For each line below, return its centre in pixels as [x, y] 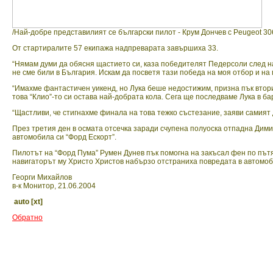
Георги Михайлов [42, 178]
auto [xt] [28, 202]
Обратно [27, 218]
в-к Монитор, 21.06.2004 [54, 186]
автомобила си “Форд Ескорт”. [64, 137]
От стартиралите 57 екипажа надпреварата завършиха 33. [115, 48]
